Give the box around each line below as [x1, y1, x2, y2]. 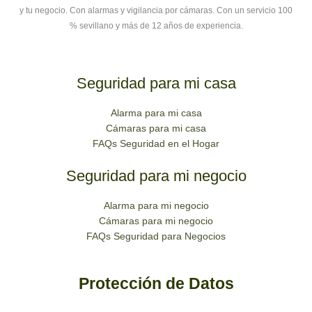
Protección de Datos [78, 274, 234, 293]
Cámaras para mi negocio [99, 215, 213, 227]
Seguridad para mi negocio [65, 167, 247, 185]
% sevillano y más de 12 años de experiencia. [69, 21, 243, 31]
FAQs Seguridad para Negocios [86, 231, 226, 242]
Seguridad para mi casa [76, 75, 236, 93]
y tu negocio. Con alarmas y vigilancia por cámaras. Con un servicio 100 [19, 6, 292, 16]
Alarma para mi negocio [103, 200, 209, 212]
